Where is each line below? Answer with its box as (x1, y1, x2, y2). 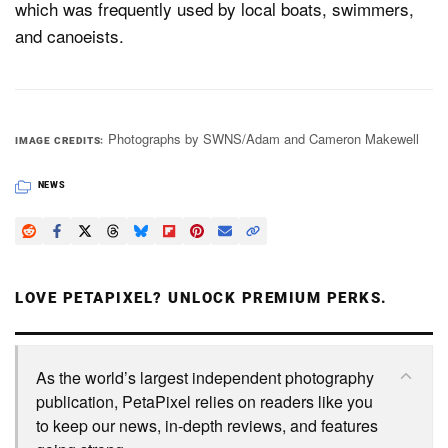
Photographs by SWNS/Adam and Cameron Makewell (107, 128, 419, 148)
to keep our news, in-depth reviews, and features (36, 413, 378, 437)
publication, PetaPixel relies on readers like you (36, 389, 373, 413)
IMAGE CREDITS (15, 134, 101, 146)
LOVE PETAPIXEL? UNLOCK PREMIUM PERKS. (15, 288, 388, 307)
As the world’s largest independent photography (36, 365, 374, 389)
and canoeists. (15, 22, 124, 48)
